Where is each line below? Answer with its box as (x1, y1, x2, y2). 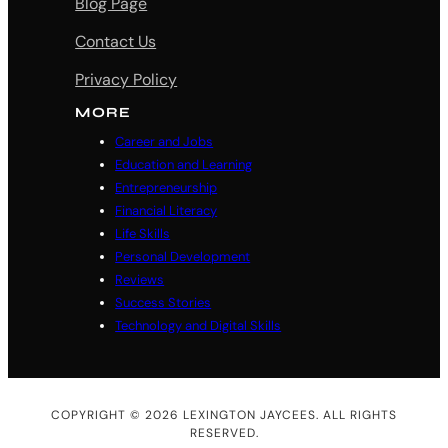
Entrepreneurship (115, 178, 218, 196)
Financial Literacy (115, 201, 218, 219)
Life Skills (115, 224, 171, 242)
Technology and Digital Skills (115, 316, 282, 334)
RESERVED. (189, 425, 259, 442)
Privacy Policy (75, 69, 178, 91)
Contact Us (75, 31, 157, 53)
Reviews (115, 270, 165, 288)
